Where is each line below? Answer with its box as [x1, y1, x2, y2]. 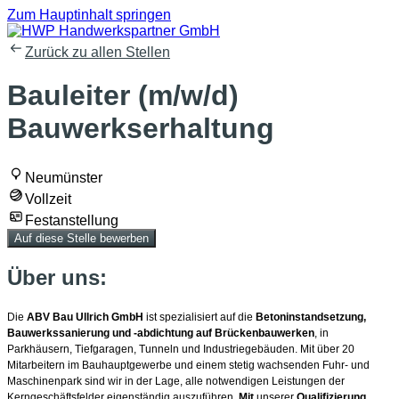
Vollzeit [25, 191, 71, 207]
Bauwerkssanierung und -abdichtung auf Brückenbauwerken [7, 326, 314, 339]
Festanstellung [25, 212, 118, 228]
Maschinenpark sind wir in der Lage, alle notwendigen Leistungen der [7, 374, 345, 387]
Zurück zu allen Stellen [25, 45, 170, 60]
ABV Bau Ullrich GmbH [27, 310, 146, 323]
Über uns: [7, 265, 107, 289]
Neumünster [25, 169, 102, 185]
